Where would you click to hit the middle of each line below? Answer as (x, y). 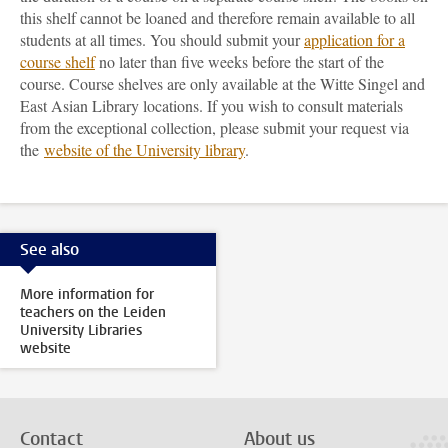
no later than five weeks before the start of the (239, 61)
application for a (354, 39)
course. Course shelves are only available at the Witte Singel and (222, 83)
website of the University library (144, 149)
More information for (87, 294)
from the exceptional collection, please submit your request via (214, 127)
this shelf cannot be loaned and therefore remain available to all (217, 17)
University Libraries (81, 330)
